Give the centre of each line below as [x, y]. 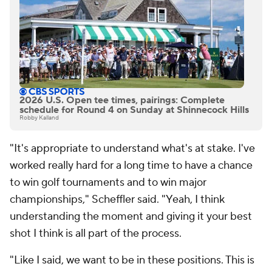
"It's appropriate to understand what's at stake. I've [132, 149]
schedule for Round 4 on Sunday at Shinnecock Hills [134, 110]
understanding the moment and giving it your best [131, 217]
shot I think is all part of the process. [96, 234]
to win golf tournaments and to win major [108, 183]
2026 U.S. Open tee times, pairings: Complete [122, 100]
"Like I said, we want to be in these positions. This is [132, 260]
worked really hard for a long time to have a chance [131, 166]
